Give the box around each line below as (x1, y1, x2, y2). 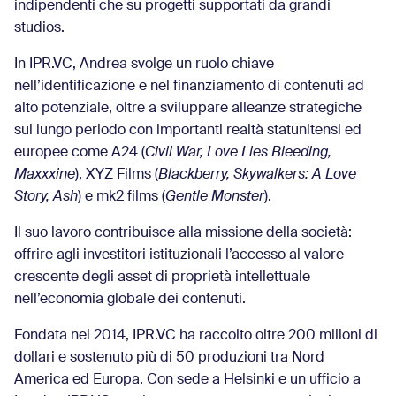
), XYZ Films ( (75, 168, 158, 182)
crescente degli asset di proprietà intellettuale (14, 270, 310, 285)
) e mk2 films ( (78, 190, 165, 204)
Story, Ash (14, 190, 78, 204)
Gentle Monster (165, 190, 264, 204)
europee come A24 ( (14, 146, 145, 160)
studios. (14, 21, 65, 35)
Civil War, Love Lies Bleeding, (145, 146, 331, 160)
